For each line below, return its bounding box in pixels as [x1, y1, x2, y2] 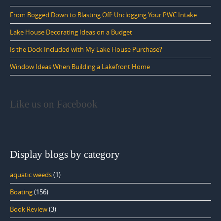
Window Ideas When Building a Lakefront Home [10, 62, 150, 72]
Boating [10, 187, 33, 197]
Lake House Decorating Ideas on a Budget [10, 28, 132, 37]
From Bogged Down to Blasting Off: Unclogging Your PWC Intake [10, 10, 197, 20]
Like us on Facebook [10, 98, 98, 110]
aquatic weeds [10, 170, 52, 180]
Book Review [10, 205, 47, 214]
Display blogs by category [10, 148, 120, 161]
